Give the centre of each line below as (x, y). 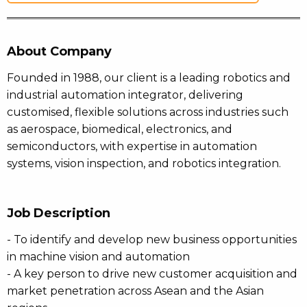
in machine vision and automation (98, 257)
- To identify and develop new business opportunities (152, 240)
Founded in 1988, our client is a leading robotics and (149, 78)
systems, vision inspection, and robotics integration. (144, 163)
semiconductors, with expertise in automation (132, 146)
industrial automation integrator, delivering (125, 95)
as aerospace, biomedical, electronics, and (120, 129)
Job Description (59, 213)
